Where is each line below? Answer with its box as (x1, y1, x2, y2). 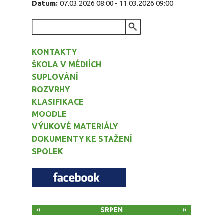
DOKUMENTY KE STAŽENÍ (32, 134, 132, 144)
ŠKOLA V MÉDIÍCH (32, 60, 101, 69)
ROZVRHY (32, 85, 70, 94)
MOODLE (32, 110, 67, 119)
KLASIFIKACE (32, 97, 84, 107)
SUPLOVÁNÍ (32, 72, 78, 82)
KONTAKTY (32, 47, 77, 57)
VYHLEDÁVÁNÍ (32, 25, 89, 35)
